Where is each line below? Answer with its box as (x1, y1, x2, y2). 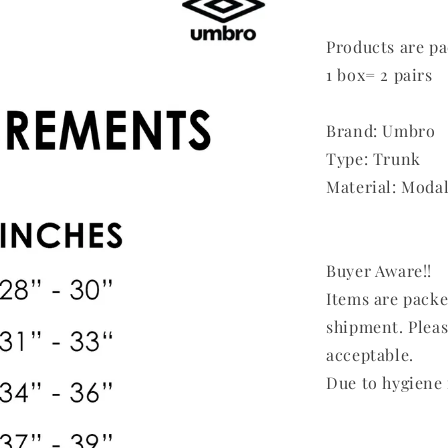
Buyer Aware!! (326, 260, 432, 282)
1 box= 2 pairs (326, 64, 433, 86)
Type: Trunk (326, 148, 421, 170)
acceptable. (326, 344, 414, 366)
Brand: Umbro (326, 120, 436, 142)
